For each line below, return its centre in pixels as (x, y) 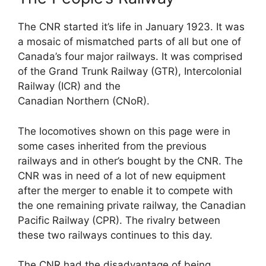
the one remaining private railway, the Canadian (132, 205)
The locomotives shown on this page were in (124, 131)
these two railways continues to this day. (115, 235)
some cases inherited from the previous (112, 146)
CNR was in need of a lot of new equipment (122, 175)
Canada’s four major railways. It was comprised (130, 56)
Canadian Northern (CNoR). (84, 101)
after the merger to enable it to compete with (125, 190)
